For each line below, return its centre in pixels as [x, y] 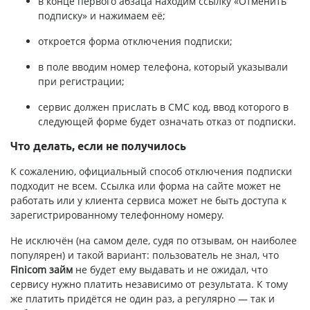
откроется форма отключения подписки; [135, 41]
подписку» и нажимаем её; [102, 15]
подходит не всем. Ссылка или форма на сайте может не [146, 185]
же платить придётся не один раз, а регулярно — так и [143, 298]
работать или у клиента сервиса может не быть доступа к [148, 200]
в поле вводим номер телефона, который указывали [163, 66]
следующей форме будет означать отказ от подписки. [167, 121]
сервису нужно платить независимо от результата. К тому [149, 284]
